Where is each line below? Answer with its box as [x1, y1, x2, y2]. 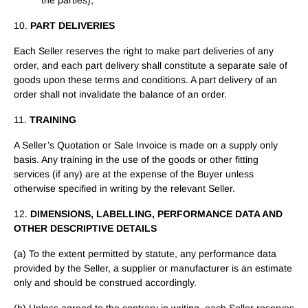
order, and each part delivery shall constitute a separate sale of [14, 60, 287, 71]
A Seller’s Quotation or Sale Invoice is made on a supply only [14, 140, 278, 151]
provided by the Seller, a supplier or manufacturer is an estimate [14, 263, 292, 274]
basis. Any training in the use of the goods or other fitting [14, 154, 258, 165]
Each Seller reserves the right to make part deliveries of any [14, 45, 274, 56]
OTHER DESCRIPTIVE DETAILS [14, 223, 157, 234]
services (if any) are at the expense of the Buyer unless [14, 168, 254, 179]
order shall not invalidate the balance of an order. [14, 89, 227, 100]
